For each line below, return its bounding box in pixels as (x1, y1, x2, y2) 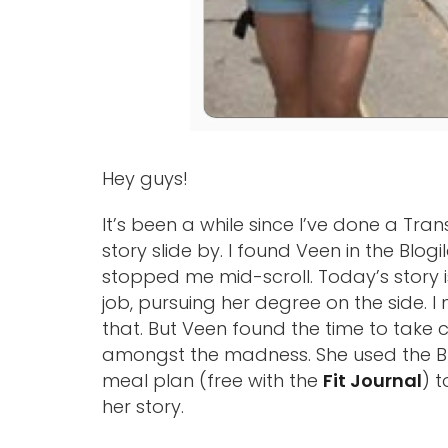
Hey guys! (102, 165, 188, 191)
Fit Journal (323, 367, 422, 393)
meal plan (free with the (102, 367, 323, 393)
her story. (102, 393, 184, 419)
